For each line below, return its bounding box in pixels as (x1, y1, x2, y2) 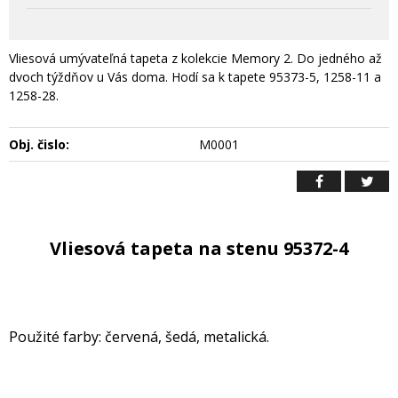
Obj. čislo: (9, 135, 69, 153)
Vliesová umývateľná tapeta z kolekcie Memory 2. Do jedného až (9, 49, 382, 67)
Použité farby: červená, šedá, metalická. (9, 326, 269, 346)
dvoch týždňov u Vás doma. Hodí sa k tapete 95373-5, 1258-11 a (9, 68, 381, 85)
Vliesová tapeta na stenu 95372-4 (50, 235, 348, 260)
